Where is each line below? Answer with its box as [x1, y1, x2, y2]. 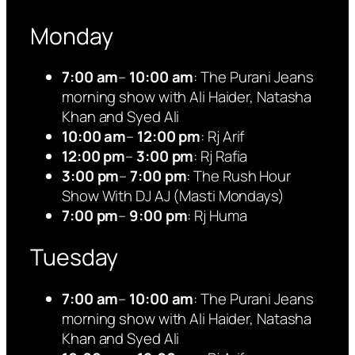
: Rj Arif [200, 126, 245, 147]
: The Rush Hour [186, 166, 291, 187]
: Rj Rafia [193, 146, 248, 167]
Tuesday [30, 242, 119, 273]
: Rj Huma [187, 205, 247, 227]
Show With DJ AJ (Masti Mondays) [62, 185, 284, 207]
